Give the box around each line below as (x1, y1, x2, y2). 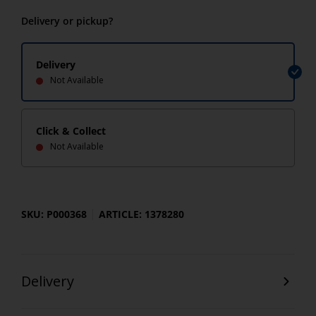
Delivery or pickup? (21, 14, 113, 28)
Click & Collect (36, 124, 106, 138)
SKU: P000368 (21, 207, 87, 221)
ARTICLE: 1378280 (99, 207, 184, 221)
